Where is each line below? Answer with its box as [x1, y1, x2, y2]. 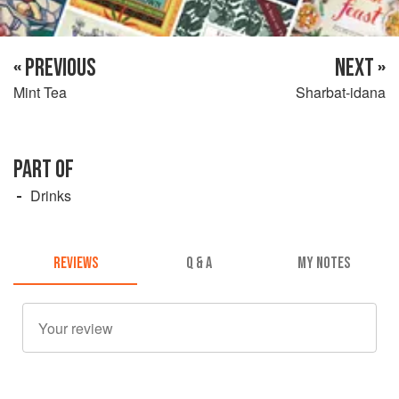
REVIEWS [53, 254, 98, 273]
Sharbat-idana [296, 81, 386, 102]
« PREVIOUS [13, 53, 96, 83]
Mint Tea [13, 81, 67, 102]
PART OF [13, 154, 74, 184]
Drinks [30, 184, 71, 206]
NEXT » [335, 53, 386, 83]
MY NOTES [297, 254, 350, 273]
